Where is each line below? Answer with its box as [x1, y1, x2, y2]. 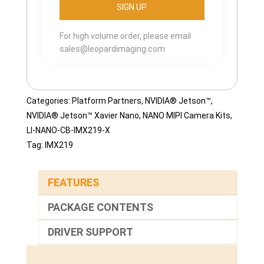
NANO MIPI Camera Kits [142, 111, 230, 121]
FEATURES [47, 176, 99, 189]
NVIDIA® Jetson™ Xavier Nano [26, 111, 139, 121]
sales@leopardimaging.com [59, 44, 165, 54]
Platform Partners [71, 96, 141, 106]
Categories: [26, 96, 72, 106]
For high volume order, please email [59, 31, 191, 41]
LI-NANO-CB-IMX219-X [26, 126, 110, 136]
